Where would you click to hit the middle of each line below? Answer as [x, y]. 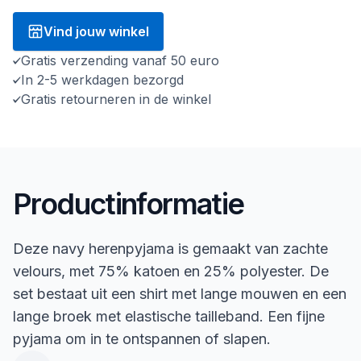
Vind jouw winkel [96, 31]
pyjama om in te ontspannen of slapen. [142, 338]
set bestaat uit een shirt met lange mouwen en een [180, 293]
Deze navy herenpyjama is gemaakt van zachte [170, 248]
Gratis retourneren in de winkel [118, 99]
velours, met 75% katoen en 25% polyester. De [171, 271]
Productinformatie [129, 203]
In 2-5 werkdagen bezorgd [102, 79]
